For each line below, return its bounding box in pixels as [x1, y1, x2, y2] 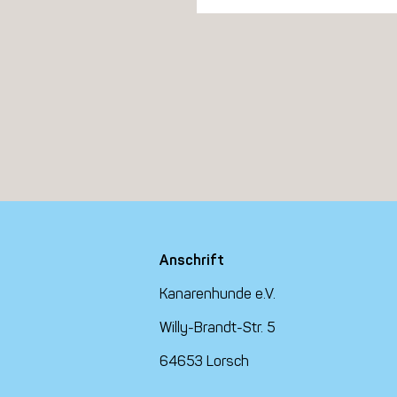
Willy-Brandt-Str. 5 [159, 319, 276, 337]
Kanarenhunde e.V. [159, 285, 276, 303]
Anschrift [159, 252, 224, 269]
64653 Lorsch [159, 353, 249, 370]
